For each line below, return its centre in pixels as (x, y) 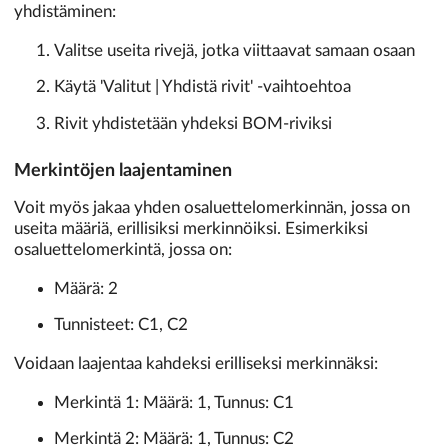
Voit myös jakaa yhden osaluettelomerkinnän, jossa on (212, 208)
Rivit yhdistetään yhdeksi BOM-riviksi (193, 123)
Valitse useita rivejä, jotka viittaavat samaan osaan (234, 50)
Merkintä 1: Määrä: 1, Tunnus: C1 (174, 402)
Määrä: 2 (86, 288)
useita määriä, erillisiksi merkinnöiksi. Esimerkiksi (191, 229)
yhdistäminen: (65, 11)
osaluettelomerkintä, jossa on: (123, 250)
